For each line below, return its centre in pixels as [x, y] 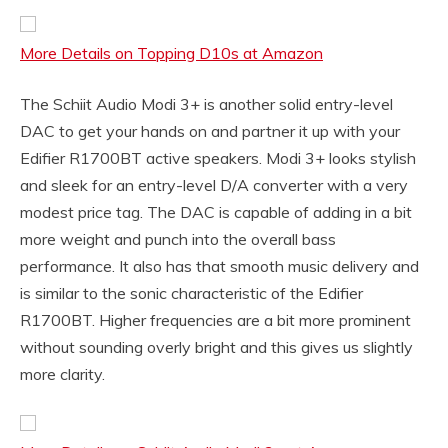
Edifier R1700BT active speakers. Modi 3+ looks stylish [218, 157]
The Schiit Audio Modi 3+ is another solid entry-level [206, 103]
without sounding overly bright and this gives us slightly [216, 346]
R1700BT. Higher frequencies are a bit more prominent [215, 319]
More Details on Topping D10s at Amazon [171, 52]
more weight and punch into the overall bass [178, 238]
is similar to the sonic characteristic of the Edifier [191, 292]
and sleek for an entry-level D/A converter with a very [214, 184]
